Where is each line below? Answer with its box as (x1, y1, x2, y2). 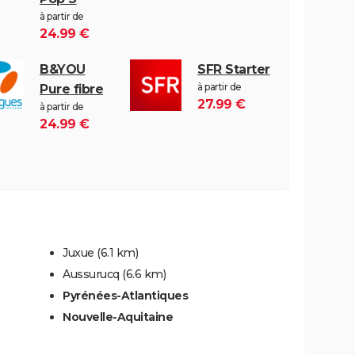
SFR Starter (197, 61, 270, 77)
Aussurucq (63, 266, 120, 281)
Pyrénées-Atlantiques (63, 288, 188, 303)
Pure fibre (40, 81, 103, 97)
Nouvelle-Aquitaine (63, 309, 173, 324)
